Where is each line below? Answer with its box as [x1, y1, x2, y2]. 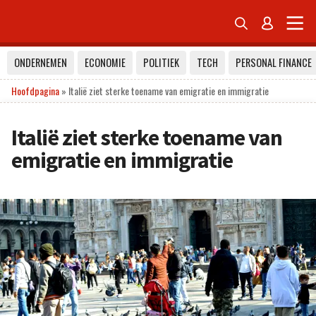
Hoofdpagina [11, 83, 59, 98]
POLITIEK [143, 55, 179, 70]
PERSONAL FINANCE [236, 55, 312, 70]
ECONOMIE [85, 55, 126, 70]
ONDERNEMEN [14, 55, 67, 70]
